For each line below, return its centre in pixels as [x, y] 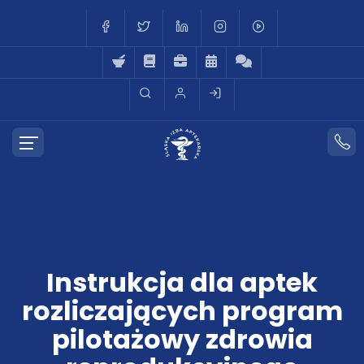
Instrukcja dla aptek [182, 282]
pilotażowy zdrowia [182, 339]
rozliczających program [182, 311]
